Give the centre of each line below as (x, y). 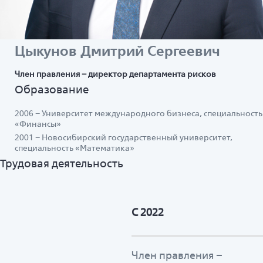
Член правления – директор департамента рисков (115, 74)
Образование (52, 89)
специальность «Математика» (75, 148)
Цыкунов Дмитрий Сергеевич (117, 50)
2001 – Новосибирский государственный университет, (124, 137)
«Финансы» (38, 124)
